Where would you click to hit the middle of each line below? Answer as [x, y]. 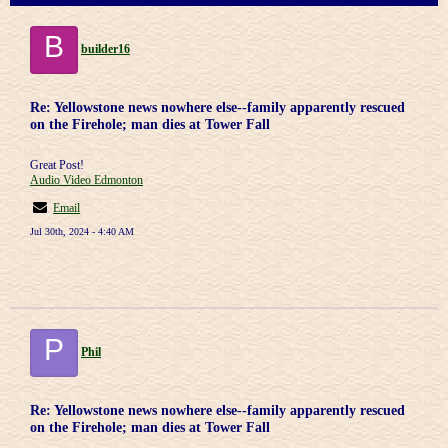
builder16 [105, 49]
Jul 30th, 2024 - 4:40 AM [82, 231]
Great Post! [57, 165]
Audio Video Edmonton [86, 180]
